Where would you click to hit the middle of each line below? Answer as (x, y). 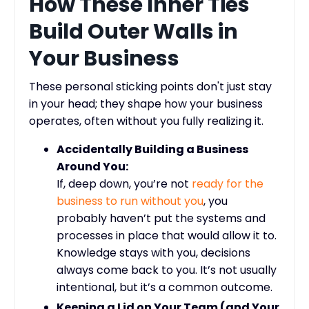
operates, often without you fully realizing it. (146, 121)
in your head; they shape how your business (146, 104)
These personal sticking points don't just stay (150, 87)
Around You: (92, 167)
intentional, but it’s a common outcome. (165, 288)
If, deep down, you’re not (124, 184)
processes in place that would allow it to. (167, 236)
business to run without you (130, 201)
